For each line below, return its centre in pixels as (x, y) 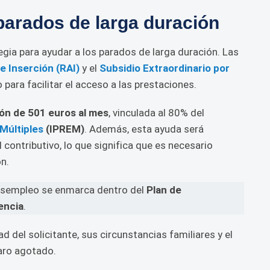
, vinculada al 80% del (156, 113)
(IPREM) (64, 129)
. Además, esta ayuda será (144, 129)
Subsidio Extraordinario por (165, 68)
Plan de (164, 190)
